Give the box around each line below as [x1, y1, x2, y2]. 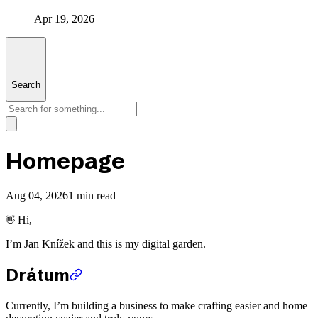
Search [11, 79, 40, 90]
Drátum [6, 265, 70, 286]
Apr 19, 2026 [34, 13, 94, 25]
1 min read [68, 190, 116, 202]
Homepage [6, 146, 125, 175]
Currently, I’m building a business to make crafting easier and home [6, 299, 307, 312]
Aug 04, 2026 [6, 190, 68, 202]
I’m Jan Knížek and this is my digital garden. [6, 238, 206, 251]
